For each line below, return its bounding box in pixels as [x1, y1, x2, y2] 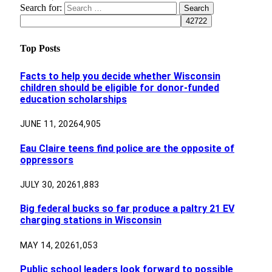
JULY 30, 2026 [20, 179, 77, 189]
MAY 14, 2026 [20, 240, 76, 250]
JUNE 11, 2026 [20, 119, 79, 129]
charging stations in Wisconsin [20, 214, 161, 226]
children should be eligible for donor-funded [20, 82, 219, 94]
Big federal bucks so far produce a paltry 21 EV [20, 203, 234, 215]
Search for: [20, 2, 62, 13]
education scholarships [20, 93, 127, 106]
